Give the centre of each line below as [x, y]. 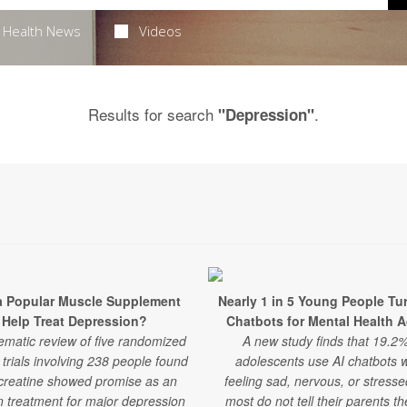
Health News [41, 31]
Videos [161, 31]
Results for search [153, 114]
